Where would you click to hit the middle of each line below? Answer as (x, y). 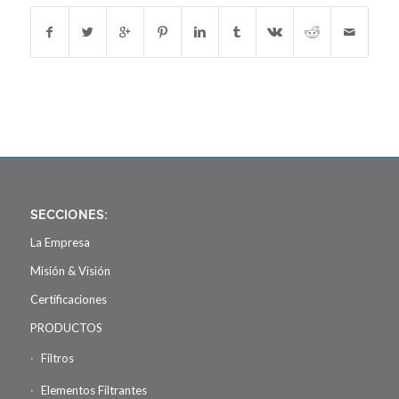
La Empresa (60, 243)
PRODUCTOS (66, 328)
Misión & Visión (70, 271)
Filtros (57, 358)
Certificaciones (68, 300)
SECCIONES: (69, 215)
